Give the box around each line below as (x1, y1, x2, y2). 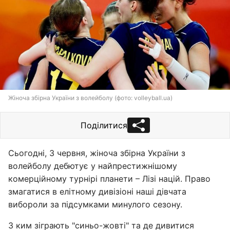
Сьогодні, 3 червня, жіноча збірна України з (8, 148, 185, 158)
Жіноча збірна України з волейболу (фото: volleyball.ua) (8, 94, 172, 102)
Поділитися (80, 120, 127, 130)
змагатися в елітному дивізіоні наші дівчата (8, 186, 186, 197)
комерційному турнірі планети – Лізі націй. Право (8, 174, 210, 184)
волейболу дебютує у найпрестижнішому (8, 161, 177, 171)
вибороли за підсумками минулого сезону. (8, 199, 182, 209)
